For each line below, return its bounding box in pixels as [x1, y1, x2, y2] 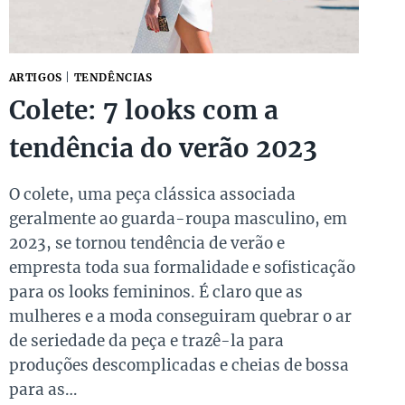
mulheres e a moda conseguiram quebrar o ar [8, 306, 352, 327]
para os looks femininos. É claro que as [8, 282, 303, 303]
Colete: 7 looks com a [8, 94, 278, 127]
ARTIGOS [8, 71, 62, 85]
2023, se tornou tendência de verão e [8, 233, 285, 254]
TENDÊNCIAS [73, 71, 153, 85]
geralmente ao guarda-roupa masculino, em [8, 209, 347, 230]
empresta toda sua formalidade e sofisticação [8, 258, 355, 278]
